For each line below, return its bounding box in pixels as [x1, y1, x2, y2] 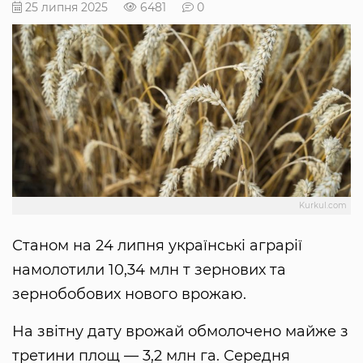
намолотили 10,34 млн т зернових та [12, 261, 286, 280]
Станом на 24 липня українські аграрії [12, 237, 302, 255]
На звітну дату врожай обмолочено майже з [12, 322, 348, 341]
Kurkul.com [299, 200, 347, 211]
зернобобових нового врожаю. [12, 285, 250, 304]
